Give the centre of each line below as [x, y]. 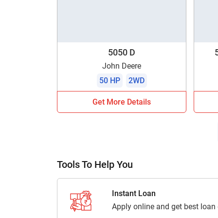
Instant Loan [134, 193]
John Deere [122, 66]
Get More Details [122, 102]
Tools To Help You [95, 164]
